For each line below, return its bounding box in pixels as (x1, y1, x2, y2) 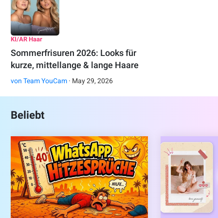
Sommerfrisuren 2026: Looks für (11, 48, 137, 58)
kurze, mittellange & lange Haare (11, 60, 139, 71)
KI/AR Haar (11, 36, 43, 43)
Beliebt (11, 109, 45, 122)
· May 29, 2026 (67, 77, 113, 85)
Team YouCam (23, 77, 68, 85)
